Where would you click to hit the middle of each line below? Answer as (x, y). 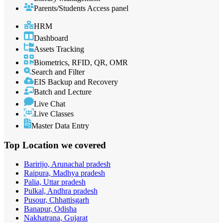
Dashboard (51, 38)
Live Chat (50, 104)
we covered (84, 145)
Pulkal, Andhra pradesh (61, 191)
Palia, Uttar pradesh (55, 182)
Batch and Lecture (63, 92)
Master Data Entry (60, 125)
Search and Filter (58, 72)
